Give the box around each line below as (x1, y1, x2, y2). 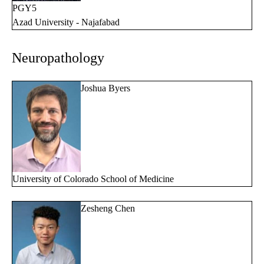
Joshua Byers (81, 82, 130, 93)
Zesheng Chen (81, 203, 135, 214)
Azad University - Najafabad (12, 16, 120, 27)
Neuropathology (12, 49, 104, 65)
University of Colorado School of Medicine (12, 174, 174, 184)
